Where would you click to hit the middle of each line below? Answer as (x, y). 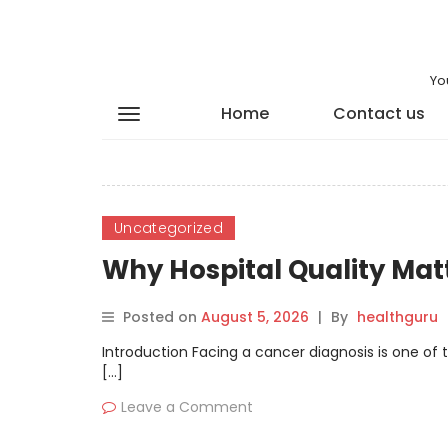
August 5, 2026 (255, 317)
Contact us (378, 113)
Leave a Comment (187, 407)
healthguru (397, 317)
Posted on (162, 317)
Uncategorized (168, 228)
